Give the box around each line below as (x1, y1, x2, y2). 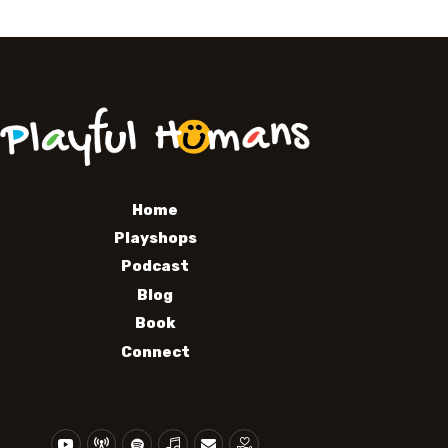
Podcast (121, 257, 189, 276)
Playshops (113, 228, 197, 247)
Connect (120, 342, 190, 361)
